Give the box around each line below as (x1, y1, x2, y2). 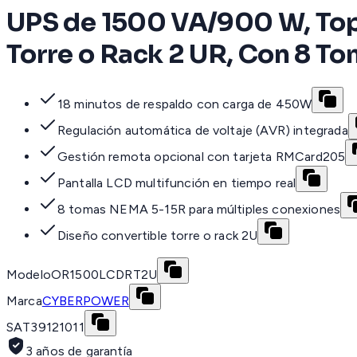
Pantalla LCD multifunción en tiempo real (57, 175, 296, 191)
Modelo (6, 267, 51, 283)
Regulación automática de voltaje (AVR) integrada (57, 123, 348, 139)
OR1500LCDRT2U (50, 267, 158, 283)
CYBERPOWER (41, 293, 129, 309)
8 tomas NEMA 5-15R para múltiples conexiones (57, 202, 341, 218)
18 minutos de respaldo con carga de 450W (57, 96, 312, 112)
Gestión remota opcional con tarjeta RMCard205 (57, 149, 346, 165)
